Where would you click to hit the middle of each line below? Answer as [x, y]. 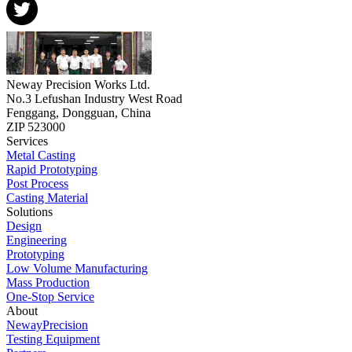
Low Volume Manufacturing [77, 269]
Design [24, 226]
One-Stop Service [50, 297]
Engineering [37, 240]
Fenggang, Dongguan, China [79, 113]
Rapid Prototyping [52, 170]
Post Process [37, 184]
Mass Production [48, 283]
